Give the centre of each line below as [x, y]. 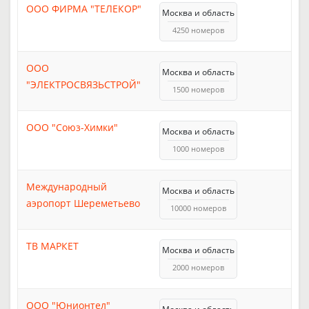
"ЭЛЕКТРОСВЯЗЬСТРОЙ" [83, 84]
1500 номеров [198, 89]
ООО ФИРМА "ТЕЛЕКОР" [84, 8]
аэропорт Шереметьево [83, 203]
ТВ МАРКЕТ [52, 246]
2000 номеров [198, 267]
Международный [67, 186]
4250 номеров [198, 30]
